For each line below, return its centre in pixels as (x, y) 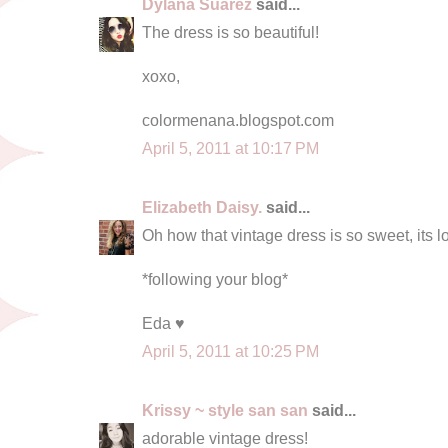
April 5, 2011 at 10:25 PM (230, 350)
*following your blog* (215, 278)
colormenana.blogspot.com (238, 119)
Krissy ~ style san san (225, 409)
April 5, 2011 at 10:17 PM (230, 147)
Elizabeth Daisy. (202, 206)
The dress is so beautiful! (230, 31)
